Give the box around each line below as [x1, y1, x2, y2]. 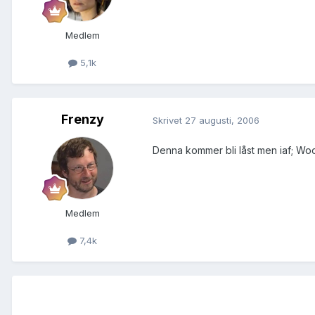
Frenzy [60, 112, 104, 127]
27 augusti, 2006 [185, 114, 259, 126]
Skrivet [153, 114, 185, 126]
